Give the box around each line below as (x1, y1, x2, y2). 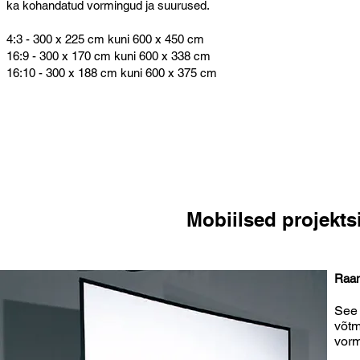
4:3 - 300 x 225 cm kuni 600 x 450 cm (6, 31, 204, 46)
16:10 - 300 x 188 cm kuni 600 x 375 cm (6, 65, 217, 80)
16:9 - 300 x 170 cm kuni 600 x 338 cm (6, 48, 211, 63)
